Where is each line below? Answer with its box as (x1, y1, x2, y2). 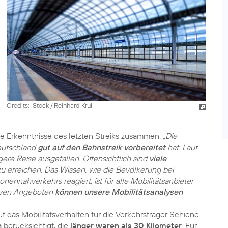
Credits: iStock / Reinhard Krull (6, 101, 94, 109)
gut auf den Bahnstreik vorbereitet (38, 142, 165, 152)
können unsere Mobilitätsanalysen (55, 187, 183, 197)
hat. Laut (165, 142, 197, 152)
